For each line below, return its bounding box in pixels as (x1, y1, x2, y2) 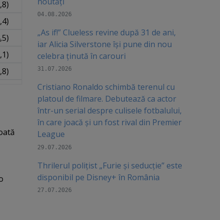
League (37, 129, 65, 140)
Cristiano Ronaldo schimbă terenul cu (37, 82, 175, 93)
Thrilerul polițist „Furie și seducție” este (37, 160, 182, 171)
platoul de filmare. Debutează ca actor (37, 93, 176, 105)
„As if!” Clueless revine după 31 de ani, (37, 27, 176, 38)
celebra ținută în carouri (37, 51, 126, 62)
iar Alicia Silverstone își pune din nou (37, 39, 172, 50)
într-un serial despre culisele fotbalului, (37, 105, 182, 116)
